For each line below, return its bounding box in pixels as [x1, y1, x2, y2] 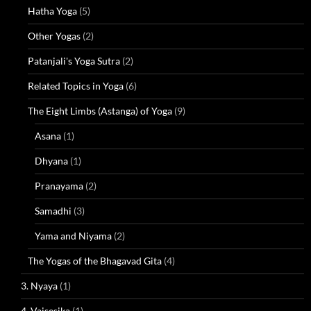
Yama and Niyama [35, 230, 112, 242]
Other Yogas [28, 30, 81, 42]
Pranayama [35, 180, 83, 192]
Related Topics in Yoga [28, 80, 124, 92]
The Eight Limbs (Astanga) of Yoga [28, 105, 172, 117]
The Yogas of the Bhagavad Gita [28, 255, 162, 267]
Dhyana [35, 155, 68, 167]
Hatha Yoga [28, 5, 77, 17]
